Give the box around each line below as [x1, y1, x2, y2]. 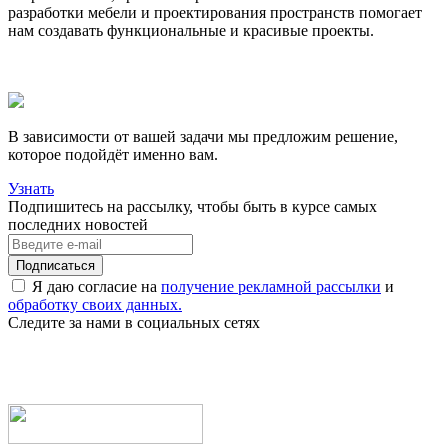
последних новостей [8, 216, 148, 234]
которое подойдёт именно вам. [8, 146, 218, 164]
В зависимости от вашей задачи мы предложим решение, [8, 128, 398, 146]
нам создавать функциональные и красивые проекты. [8, 22, 374, 40]
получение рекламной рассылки [161, 278, 381, 296]
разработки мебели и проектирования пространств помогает [8, 4, 422, 22]
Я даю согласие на [32, 278, 161, 296]
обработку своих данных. [8, 296, 182, 314]
